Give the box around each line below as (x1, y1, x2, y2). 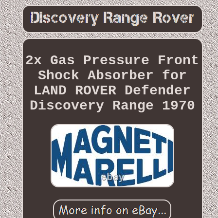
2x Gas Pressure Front (25, 53, 200, 68)
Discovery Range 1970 (29, 98, 195, 113)
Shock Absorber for (37, 68, 187, 83)
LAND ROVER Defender (34, 83, 191, 98)
